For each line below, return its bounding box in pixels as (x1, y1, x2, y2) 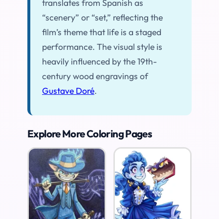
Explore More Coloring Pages (27, 127, 153, 140)
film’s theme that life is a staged (42, 26, 161, 38)
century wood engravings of (42, 70, 148, 82)
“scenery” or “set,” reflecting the (42, 11, 163, 23)
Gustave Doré (42, 85, 94, 96)
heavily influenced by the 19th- (42, 55, 157, 67)
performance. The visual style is (42, 41, 162, 52)
